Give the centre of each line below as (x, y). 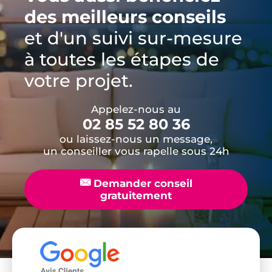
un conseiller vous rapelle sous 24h (136, 151)
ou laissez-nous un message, (136, 139)
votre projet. (79, 80)
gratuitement (136, 195)
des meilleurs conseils (125, 16)
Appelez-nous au (136, 109)
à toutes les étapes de (122, 59)
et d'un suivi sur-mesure (133, 38)
